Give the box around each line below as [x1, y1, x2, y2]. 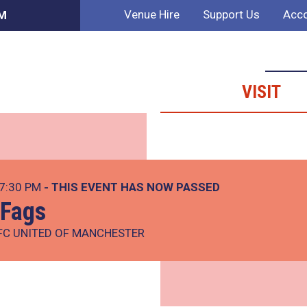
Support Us [202, 8, 260, 21]
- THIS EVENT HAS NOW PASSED [44, 180, 220, 194]
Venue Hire [123, 8, 180, 21]
